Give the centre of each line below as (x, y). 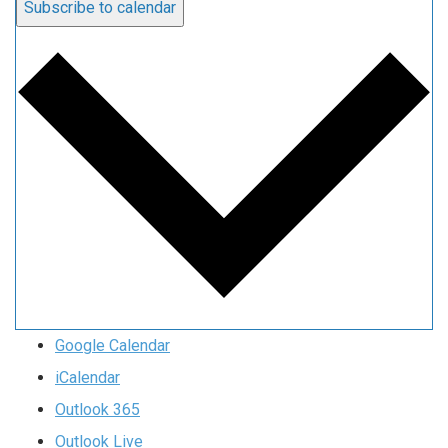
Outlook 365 (97, 410)
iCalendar (87, 378)
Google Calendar (112, 346)
